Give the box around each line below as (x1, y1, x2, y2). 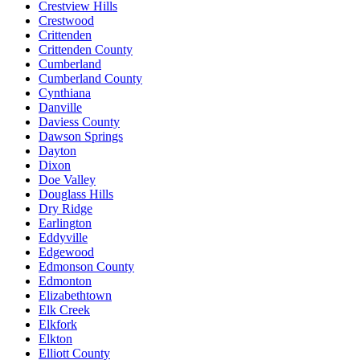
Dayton (39, 143, 76, 157)
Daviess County (39, 114, 120, 129)
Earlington (39, 215, 92, 230)
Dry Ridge (39, 201, 92, 215)
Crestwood (39, 13, 94, 27)
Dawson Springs (39, 129, 123, 143)
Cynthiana (39, 85, 91, 100)
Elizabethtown (39, 288, 112, 302)
